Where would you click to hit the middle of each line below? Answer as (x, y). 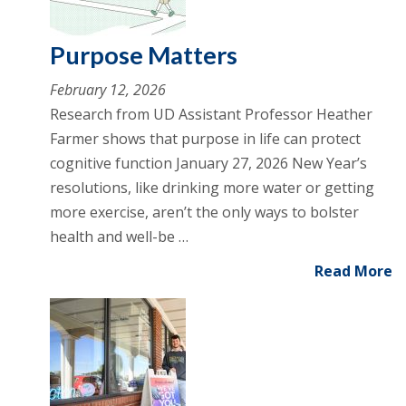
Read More (353, 271)
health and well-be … (119, 237)
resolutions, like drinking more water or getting (212, 188)
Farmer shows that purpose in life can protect (205, 139)
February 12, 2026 (108, 90)
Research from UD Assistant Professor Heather (211, 114)
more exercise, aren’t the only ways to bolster (204, 212)
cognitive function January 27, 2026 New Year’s (208, 163)
